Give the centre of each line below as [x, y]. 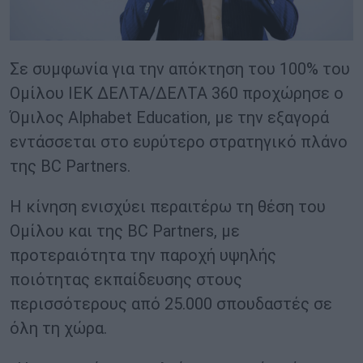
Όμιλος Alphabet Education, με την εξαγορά [169, 118]
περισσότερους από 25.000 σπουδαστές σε [171, 304]
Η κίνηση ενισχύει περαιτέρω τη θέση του [168, 207]
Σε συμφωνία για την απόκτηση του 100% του [180, 69]
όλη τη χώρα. [58, 329]
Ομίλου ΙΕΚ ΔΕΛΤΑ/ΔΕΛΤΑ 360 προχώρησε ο [177, 94]
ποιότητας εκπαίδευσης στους [126, 280]
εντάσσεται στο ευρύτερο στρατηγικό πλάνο [179, 142]
